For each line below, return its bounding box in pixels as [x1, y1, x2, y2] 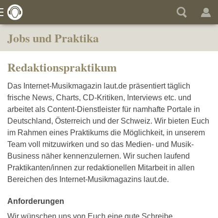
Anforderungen [7, 197, 64, 205]
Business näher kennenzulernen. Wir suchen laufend [7, 152, 190, 160]
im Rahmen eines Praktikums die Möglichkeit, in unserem [7, 128, 205, 137]
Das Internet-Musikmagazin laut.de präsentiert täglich [7, 82, 190, 90]
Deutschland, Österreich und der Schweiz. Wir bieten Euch [7, 117, 209, 125]
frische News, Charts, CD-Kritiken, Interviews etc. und [7, 93, 191, 102]
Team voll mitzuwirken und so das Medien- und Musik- [7, 140, 194, 148]
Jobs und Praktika [7, 29, 99, 46]
